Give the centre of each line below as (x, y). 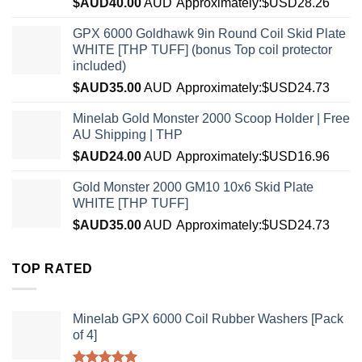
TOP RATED (53, 269)
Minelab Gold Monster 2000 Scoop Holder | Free (211, 119)
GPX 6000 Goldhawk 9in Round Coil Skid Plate (209, 34)
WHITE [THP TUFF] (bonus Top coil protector (202, 50)
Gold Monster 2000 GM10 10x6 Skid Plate (193, 187)
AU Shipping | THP (128, 135)
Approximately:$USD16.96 (253, 157)
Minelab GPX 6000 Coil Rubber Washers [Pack (208, 318)
